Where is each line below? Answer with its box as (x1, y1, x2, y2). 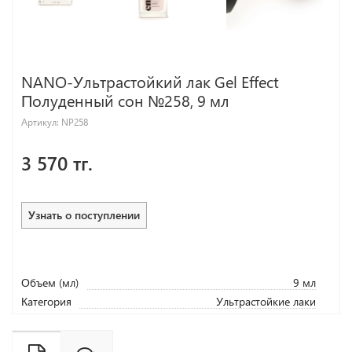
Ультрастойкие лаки (216, 293, 316, 309)
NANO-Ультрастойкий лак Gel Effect (21, 70, 279, 92)
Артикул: (21, 115, 61, 128)
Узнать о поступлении (28, 207, 140, 222)
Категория (21, 293, 71, 309)
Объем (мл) (21, 274, 79, 290)
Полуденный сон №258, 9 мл (21, 89, 229, 111)
